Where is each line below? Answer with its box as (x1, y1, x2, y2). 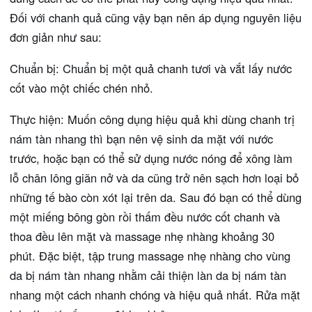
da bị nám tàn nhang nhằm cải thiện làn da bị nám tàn (10, 266, 286, 283)
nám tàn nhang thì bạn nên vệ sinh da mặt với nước (10, 130, 273, 147)
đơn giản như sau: (10, 28, 102, 45)
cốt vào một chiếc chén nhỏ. (10, 79, 153, 96)
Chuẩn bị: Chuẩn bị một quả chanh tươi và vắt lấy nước (10, 59, 292, 77)
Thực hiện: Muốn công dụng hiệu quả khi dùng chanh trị (10, 110, 295, 127)
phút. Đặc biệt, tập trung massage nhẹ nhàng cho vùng (10, 247, 290, 264)
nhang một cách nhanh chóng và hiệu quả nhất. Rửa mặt (10, 286, 300, 303)
